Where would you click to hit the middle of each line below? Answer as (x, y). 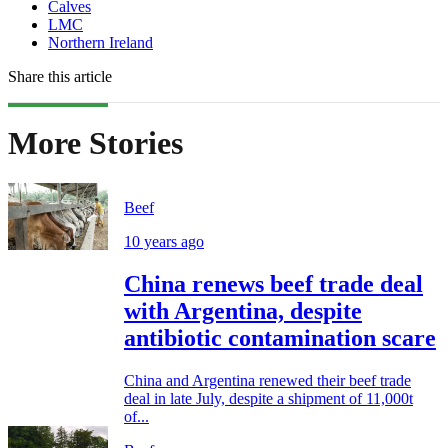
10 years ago (164, 242)
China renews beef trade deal (273, 283)
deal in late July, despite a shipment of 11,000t (268, 398)
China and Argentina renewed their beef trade (267, 380)
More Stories (95, 142)
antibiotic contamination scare (280, 337)
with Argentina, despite (243, 310)
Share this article (60, 77)
